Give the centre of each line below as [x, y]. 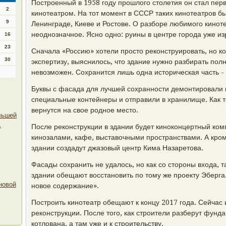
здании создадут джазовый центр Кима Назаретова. [117, 148]
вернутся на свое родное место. [85, 110]
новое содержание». [65, 186]
